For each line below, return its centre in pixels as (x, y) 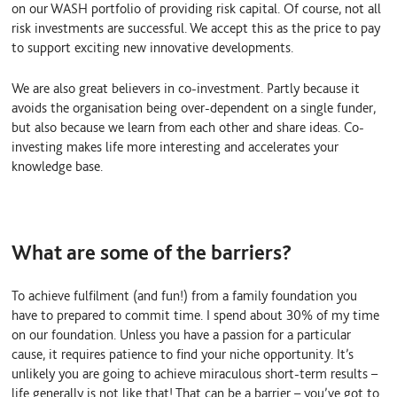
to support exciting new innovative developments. (153, 47)
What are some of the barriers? (152, 252)
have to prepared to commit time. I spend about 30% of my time (196, 315)
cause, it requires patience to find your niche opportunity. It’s (183, 354)
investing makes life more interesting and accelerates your (175, 147)
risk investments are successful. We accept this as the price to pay (196, 27)
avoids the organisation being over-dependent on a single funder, (194, 108)
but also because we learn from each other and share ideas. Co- (188, 128)
